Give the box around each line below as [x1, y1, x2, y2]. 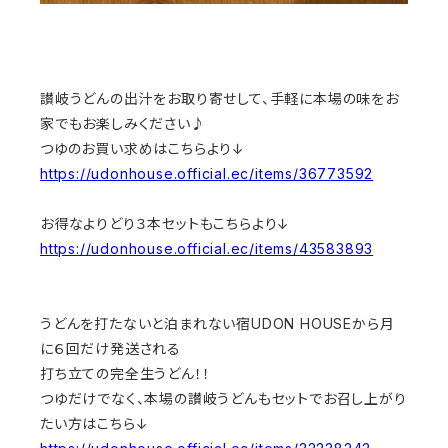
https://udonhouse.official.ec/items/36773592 [40, 164, 374, 182]
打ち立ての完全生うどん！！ [40, 364, 211, 382]
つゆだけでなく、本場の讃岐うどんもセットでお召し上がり [40, 389, 407, 407]
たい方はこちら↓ [40, 414, 149, 432]
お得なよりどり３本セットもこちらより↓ [40, 214, 291, 232]
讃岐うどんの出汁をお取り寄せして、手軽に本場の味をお [40, 89, 399, 107]
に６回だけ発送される [40, 339, 181, 357]
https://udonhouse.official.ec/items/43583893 [40, 239, 374, 257]
